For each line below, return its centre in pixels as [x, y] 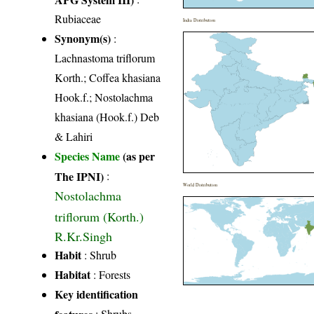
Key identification [97, 294]
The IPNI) [80, 176]
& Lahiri [74, 137]
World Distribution [200, 185]
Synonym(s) [83, 39]
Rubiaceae [78, 19]
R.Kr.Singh [84, 235]
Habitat [73, 275]
